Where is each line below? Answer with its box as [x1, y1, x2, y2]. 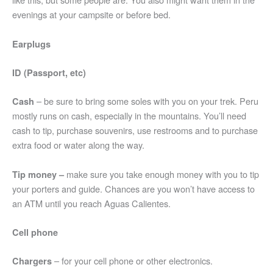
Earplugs [12, 37, 51, 50]
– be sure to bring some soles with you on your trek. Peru [37, 94, 258, 108]
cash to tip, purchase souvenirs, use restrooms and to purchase [12, 124, 258, 137]
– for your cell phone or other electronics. [54, 254, 213, 268]
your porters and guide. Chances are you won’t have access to [12, 182, 255, 195]
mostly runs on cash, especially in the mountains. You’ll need [12, 109, 246, 122]
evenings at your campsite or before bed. [12, 8, 171, 21]
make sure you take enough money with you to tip [64, 167, 259, 180]
